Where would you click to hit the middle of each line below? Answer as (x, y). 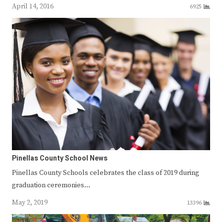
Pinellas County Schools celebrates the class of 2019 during (106, 173)
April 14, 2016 (33, 6)
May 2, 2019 (30, 202)
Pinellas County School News (60, 158)
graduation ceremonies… (51, 185)
